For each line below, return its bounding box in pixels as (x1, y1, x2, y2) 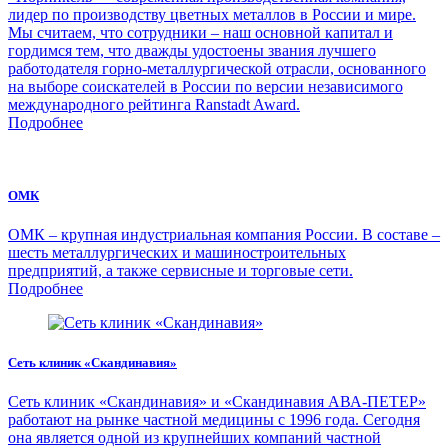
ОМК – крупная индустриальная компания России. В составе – (8, 226, 440, 244)
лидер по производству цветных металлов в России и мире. (8, 6, 416, 24)
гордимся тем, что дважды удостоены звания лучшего (8, 42, 376, 60)
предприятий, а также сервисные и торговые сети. (8, 262, 353, 280)
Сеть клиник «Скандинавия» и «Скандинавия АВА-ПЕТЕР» (8, 392, 426, 410)
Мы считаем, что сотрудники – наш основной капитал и (8, 24, 393, 42)
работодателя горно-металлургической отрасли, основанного (8, 60, 426, 78)
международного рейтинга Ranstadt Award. (8, 96, 300, 114)
